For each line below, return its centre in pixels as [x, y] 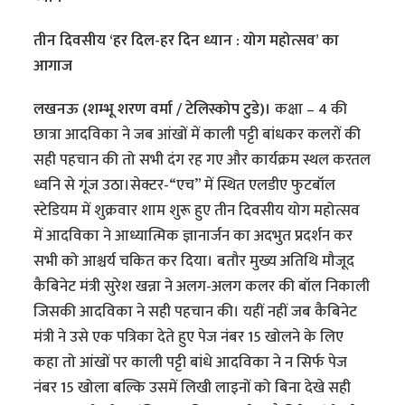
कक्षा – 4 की [311, 110]
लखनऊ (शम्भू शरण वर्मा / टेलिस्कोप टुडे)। [155, 110]
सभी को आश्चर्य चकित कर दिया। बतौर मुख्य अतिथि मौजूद [194, 262]
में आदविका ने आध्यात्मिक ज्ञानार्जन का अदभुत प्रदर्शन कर [193, 236]
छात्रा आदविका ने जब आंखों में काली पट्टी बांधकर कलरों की [198, 135]
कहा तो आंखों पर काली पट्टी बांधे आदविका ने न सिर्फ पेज [191, 363]
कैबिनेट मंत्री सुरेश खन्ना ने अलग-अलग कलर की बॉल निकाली [202, 287]
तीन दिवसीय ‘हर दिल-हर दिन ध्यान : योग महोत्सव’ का [187, 41]
